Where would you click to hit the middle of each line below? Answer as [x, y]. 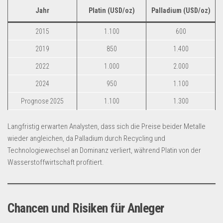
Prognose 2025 [42, 101]
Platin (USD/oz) [111, 10]
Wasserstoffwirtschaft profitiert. [56, 162]
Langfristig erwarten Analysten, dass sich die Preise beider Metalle [107, 126]
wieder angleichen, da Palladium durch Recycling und [86, 138]
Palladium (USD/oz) [181, 10]
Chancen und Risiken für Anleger [86, 208]
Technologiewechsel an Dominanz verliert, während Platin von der [104, 150]
